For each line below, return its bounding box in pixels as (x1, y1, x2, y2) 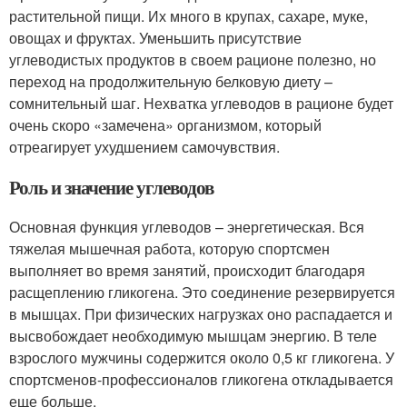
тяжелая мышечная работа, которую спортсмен (9, 237, 330, 259)
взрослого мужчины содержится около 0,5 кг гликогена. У (9, 346, 394, 368)
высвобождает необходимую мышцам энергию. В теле (9, 324, 377, 346)
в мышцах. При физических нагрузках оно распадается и (9, 303, 392, 324)
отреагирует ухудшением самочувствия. (9, 135, 280, 157)
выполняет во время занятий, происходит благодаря (9, 259, 365, 281)
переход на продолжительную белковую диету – (9, 70, 333, 92)
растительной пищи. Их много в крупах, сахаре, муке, (9, 5, 368, 26)
